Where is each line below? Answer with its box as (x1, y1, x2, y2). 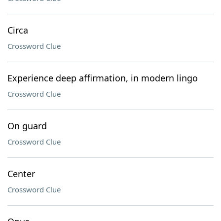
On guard (7, 120, 47, 132)
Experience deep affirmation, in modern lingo (7, 72, 198, 84)
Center (7, 168, 35, 180)
